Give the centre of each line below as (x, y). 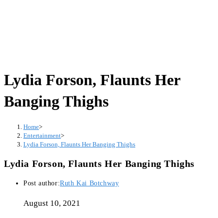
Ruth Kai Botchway (90, 183)
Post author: (42, 183)
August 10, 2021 (52, 203)
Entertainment (42, 135)
